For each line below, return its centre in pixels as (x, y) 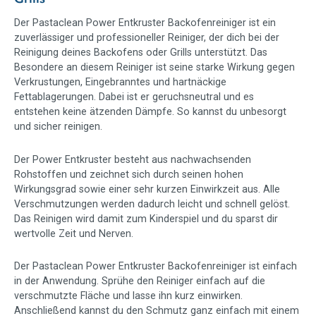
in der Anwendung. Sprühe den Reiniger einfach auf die (140, 281)
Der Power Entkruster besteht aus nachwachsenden (133, 159)
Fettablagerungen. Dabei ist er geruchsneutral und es (134, 97)
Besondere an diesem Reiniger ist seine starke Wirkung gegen (154, 68)
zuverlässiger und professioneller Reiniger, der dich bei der (147, 38)
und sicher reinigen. (58, 127)
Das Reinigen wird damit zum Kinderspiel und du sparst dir (146, 219)
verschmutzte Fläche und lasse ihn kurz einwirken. (128, 296)
